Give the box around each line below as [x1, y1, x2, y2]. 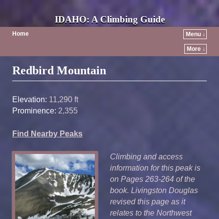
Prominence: [12, 106, 56, 115]
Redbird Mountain [12, 64, 106, 77]
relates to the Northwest [110, 208, 192, 217]
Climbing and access [110, 152, 183, 161]
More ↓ [187, 45, 205, 52]
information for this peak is [110, 163, 200, 172]
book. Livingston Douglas [110, 186, 198, 195]
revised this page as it [110, 197, 185, 206]
